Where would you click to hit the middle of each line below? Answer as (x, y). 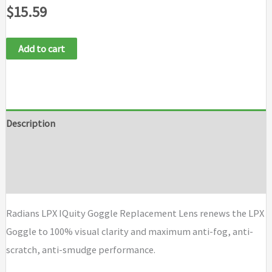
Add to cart (41, 48)
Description (30, 124)
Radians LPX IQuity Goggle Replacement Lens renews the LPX (135, 213)
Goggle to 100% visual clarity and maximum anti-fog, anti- (129, 231)
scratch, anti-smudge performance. (80, 249)
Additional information (55, 151)
